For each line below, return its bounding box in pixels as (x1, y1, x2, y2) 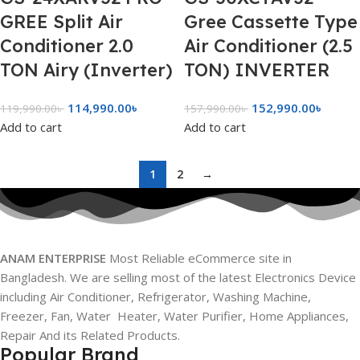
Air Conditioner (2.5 (184, 34, 353, 57)
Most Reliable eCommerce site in (106, 249, 292, 266)
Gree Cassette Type (184, 10, 358, 33)
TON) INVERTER (184, 58, 329, 81)
